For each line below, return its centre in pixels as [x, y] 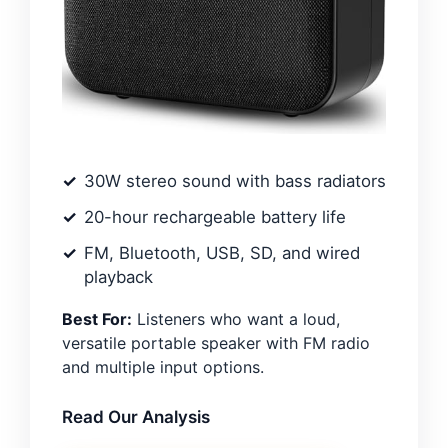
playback [118, 276]
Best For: [97, 318]
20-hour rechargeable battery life [215, 216]
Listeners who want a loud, [236, 318]
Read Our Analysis [136, 416]
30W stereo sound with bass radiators [235, 180]
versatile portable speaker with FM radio [216, 342]
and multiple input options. [163, 366]
